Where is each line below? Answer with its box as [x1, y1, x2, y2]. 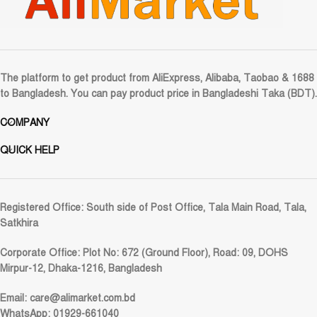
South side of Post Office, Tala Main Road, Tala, [83, 202, 306, 214]
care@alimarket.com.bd [30, 292, 135, 305]
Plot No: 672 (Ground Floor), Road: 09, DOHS [80, 247, 288, 260]
